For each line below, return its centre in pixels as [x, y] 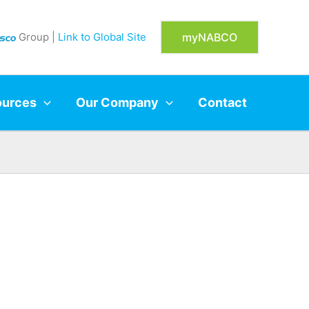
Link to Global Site [102, 37]
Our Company [118, 102]
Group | [37, 37]
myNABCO [210, 37]
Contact [222, 102]
